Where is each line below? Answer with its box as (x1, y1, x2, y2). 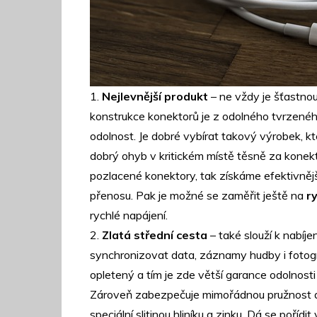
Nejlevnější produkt (102, 89, 208, 103)
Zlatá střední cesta (102, 228, 207, 242)
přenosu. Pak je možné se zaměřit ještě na (90, 188, 306, 202)
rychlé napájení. (90, 208, 168, 222)
